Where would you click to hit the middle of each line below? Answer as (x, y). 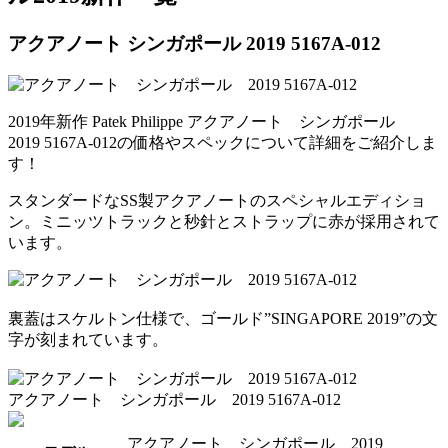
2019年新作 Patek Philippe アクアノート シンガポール (209, 122)
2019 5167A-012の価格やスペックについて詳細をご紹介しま (222, 143)
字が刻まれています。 (88, 340)
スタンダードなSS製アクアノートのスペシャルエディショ (217, 201)
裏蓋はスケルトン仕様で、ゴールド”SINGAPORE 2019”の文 (223, 319)
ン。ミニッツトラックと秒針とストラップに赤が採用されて (224, 222)
